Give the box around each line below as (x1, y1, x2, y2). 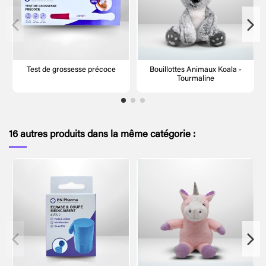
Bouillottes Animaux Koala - (149, 66, 242, 74)
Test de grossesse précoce (26, 66, 116, 74)
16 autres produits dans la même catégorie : (9, 130, 195, 140)
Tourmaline (176, 75, 214, 83)
